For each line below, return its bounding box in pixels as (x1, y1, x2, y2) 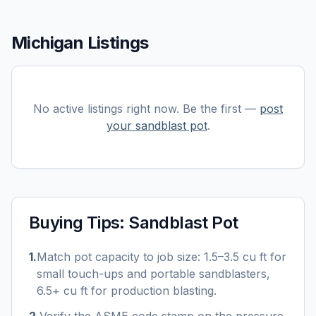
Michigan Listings (11, 32, 149, 53)
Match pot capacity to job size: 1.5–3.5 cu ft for (37, 250, 286, 264)
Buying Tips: (29, 212, 129, 233)
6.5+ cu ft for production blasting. (37, 284, 217, 298)
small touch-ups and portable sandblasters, (37, 267, 270, 281)
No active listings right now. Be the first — (33, 102, 256, 116)
